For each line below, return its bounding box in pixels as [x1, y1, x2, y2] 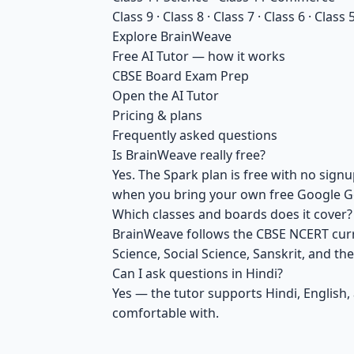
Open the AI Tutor [112, 87, 219, 104]
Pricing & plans [112, 107, 202, 124]
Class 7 [213, 8, 254, 25]
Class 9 [112, 8, 153, 25]
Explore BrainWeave [112, 28, 232, 45]
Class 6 [264, 8, 305, 25]
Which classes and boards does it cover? [112, 205, 352, 223]
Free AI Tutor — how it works [112, 47, 285, 65]
